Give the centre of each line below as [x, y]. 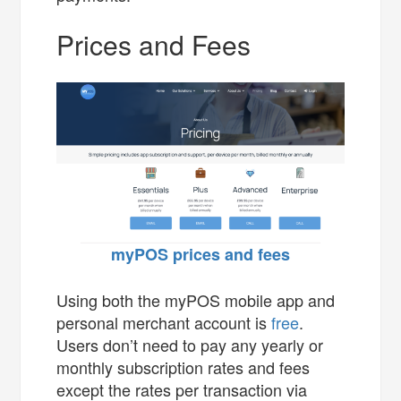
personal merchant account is [164, 322]
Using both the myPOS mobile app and [196, 299]
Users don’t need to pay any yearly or [190, 344]
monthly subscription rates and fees [183, 367]
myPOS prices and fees [200, 254]
